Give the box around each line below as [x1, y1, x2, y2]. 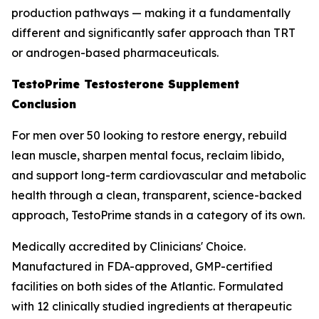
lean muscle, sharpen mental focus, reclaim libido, [11, 148, 284, 163]
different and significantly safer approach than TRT [11, 26, 296, 41]
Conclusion [11, 97, 76, 112]
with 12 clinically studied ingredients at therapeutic [11, 299, 292, 314]
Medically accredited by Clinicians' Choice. [11, 239, 246, 254]
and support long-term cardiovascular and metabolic [11, 168, 306, 183]
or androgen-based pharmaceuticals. [11, 46, 219, 61]
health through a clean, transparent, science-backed [11, 188, 302, 203]
